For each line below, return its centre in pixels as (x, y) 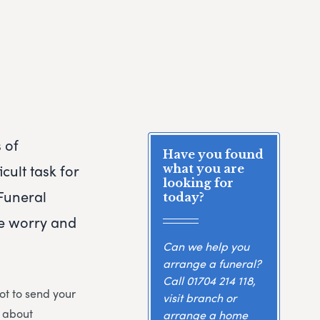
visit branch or (199, 297)
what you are (203, 169)
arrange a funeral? (212, 263)
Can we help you (206, 246)
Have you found (213, 155)
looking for (198, 183)
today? (183, 197)
